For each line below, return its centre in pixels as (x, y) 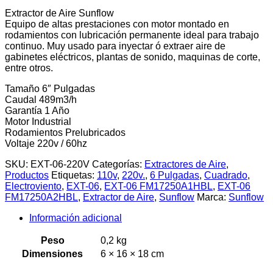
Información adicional (76, 218)
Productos (27, 175)
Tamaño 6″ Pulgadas (50, 88)
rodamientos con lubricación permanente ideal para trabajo (132, 35)
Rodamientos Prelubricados (65, 132)
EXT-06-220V (60, 164)
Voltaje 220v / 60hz (46, 143)
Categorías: (118, 164)
